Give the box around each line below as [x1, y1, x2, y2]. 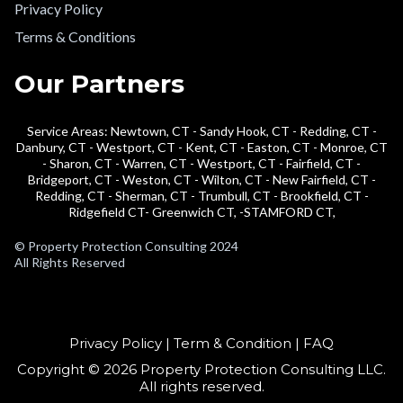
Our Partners [14, 67, 184, 99]
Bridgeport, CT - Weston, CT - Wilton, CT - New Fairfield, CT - [27, 171, 376, 187]
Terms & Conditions [14, 27, 136, 45]
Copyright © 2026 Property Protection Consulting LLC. [17, 360, 386, 378]
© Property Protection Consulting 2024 [14, 237, 238, 254]
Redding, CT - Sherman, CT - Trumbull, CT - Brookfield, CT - [34, 187, 369, 203]
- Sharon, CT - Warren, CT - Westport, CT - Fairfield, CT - [42, 155, 361, 171]
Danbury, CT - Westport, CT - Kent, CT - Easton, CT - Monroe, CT [15, 139, 388, 155]
